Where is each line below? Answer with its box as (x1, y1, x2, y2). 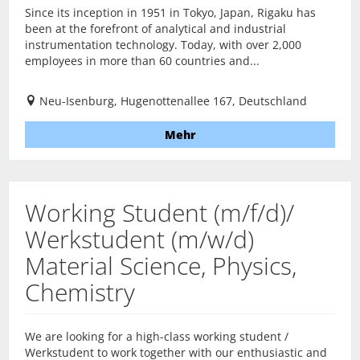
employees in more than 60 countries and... (25, 53, 260, 68)
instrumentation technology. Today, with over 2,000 (25, 37, 301, 52)
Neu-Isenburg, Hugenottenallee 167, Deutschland (39, 93, 307, 108)
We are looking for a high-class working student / (25, 329, 288, 344)
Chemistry (25, 276, 135, 309)
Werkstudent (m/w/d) (25, 223, 254, 256)
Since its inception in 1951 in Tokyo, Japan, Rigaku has (25, 5, 316, 20)
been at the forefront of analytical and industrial (25, 21, 286, 36)
